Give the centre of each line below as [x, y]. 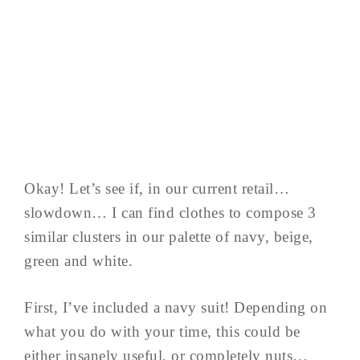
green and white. [78, 260]
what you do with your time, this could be [162, 331]
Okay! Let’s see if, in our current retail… [157, 188]
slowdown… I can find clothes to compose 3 [170, 212]
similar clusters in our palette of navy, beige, [169, 236]
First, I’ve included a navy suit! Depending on [176, 307]
